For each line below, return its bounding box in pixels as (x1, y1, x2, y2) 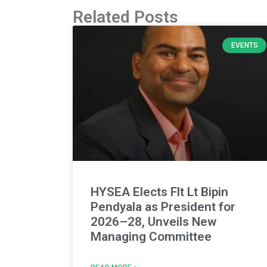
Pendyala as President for (91, 200, 235, 215)
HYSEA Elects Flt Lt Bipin (91, 185, 228, 200)
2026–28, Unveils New (91, 215, 216, 229)
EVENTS (231, 41, 258, 49)
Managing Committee (91, 229, 212, 244)
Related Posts (73, 7, 178, 27)
